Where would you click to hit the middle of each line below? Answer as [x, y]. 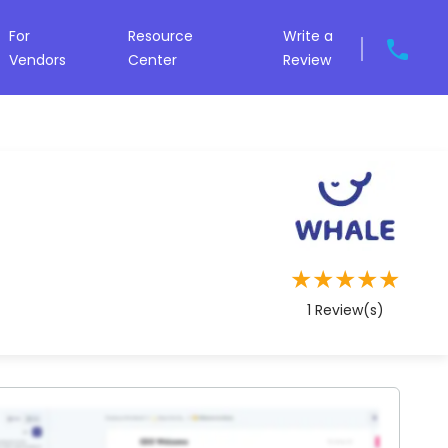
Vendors [38, 59]
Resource [161, 35]
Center [153, 59]
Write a [308, 35]
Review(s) [347, 310]
